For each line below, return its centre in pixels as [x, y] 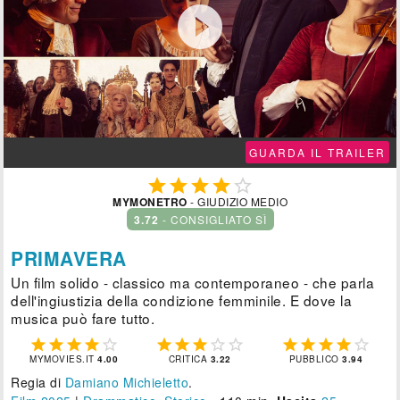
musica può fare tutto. [83, 317]
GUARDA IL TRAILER [317, 152]
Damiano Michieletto [127, 382]
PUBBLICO [316, 358]
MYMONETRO [150, 201]
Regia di [38, 382]
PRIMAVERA [69, 258]
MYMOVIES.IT [64, 358]
